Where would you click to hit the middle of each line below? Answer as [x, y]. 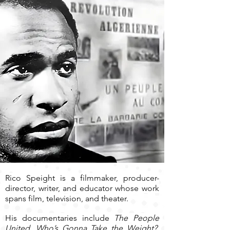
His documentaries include [60, 218]
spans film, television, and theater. [67, 198]
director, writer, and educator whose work [82, 188]
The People [137, 218]
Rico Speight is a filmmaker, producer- [82, 178]
